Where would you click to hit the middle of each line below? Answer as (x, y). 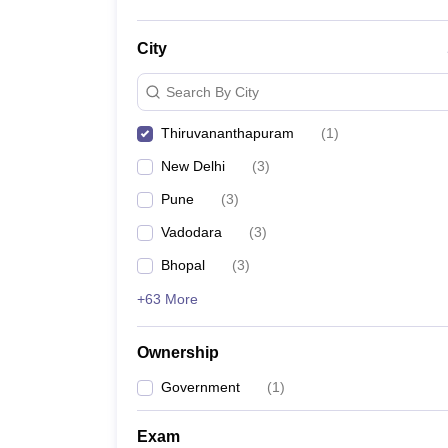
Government (200, 387)
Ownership (178, 352)
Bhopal (183, 265)
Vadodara (191, 232)
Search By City (212, 91)
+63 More (167, 299)
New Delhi (193, 166)
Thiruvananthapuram (227, 133)
